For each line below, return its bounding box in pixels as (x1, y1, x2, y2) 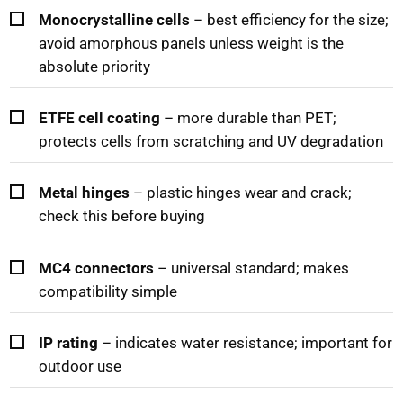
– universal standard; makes (154, 258, 350, 277)
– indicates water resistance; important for (98, 333, 393, 352)
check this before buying (39, 207, 206, 226)
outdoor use (39, 356, 122, 375)
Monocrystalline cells (39, 11, 191, 30)
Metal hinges (39, 184, 130, 202)
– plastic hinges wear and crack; (130, 184, 353, 202)
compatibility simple (39, 282, 178, 300)
